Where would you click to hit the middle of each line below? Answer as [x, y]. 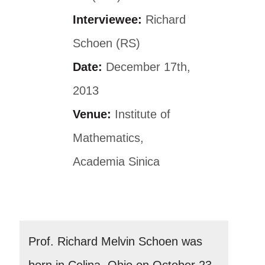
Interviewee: [107, 19]
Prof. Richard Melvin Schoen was [115, 241]
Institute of [141, 114]
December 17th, [146, 67]
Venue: [92, 114]
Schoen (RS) [106, 43]
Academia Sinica [116, 161]
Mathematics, [108, 138]
